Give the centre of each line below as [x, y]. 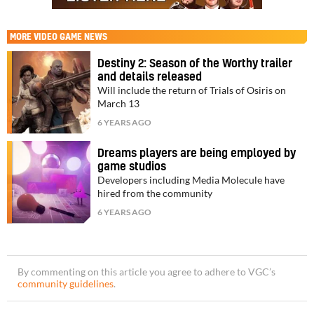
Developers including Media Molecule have [191, 180]
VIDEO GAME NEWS [70, 37]
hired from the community [155, 193]
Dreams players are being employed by [197, 153]
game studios [132, 166]
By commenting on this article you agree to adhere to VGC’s [146, 272]
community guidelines [66, 284]
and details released [150, 77]
